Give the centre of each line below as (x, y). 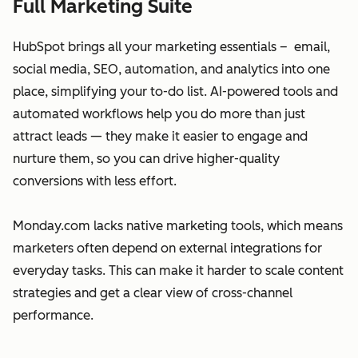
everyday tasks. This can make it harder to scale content (178, 270)
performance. (53, 315)
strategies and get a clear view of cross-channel (153, 292)
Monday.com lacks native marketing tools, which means (178, 225)
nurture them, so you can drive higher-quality (146, 158)
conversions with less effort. (95, 181)
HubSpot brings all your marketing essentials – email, (171, 46)
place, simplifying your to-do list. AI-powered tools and (175, 91)
